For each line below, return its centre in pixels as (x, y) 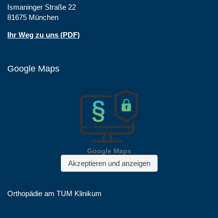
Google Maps (33, 68)
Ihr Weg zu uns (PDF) (44, 35)
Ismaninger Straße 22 (42, 7)
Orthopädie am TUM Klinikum (54, 193)
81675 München (33, 17)
